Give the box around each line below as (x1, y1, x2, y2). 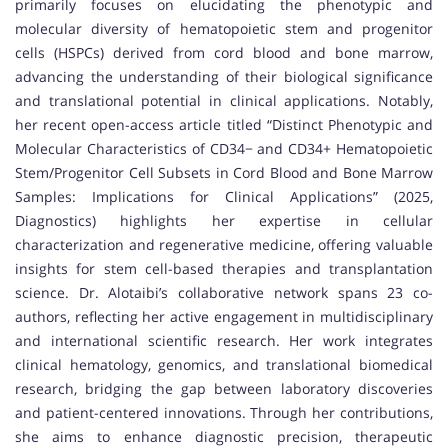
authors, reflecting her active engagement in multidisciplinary (15, 307, 433, 327)
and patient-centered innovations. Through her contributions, (15, 403, 433, 423)
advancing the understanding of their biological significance (15, 67, 433, 87)
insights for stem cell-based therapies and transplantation (15, 259, 433, 279)
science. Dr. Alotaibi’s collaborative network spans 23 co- (15, 283, 433, 303)
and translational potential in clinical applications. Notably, (15, 91, 433, 111)
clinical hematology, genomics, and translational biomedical (15, 355, 433, 375)
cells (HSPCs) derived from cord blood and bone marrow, (15, 43, 433, 63)
